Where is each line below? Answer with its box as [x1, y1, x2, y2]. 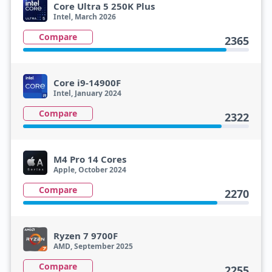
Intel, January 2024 [53, 88, 121, 98]
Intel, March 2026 [53, 12, 116, 22]
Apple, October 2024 [53, 165, 126, 175]
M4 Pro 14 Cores [53, 153, 126, 165]
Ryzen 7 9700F [53, 229, 118, 242]
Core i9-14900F [53, 76, 121, 89]
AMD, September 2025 [53, 241, 133, 251]
